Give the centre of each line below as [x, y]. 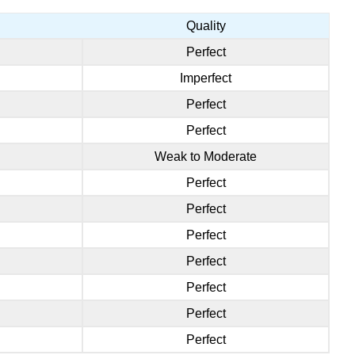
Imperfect [206, 78]
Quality [206, 26]
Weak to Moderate [206, 157]
